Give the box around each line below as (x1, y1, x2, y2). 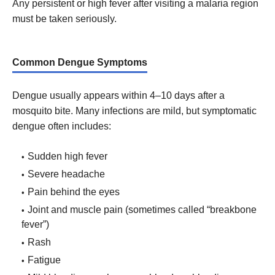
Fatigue (28, 254, 61, 265)
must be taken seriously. (12, 14, 117, 25)
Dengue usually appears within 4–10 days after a (12, 90, 225, 101)
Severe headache (28, 168, 105, 179)
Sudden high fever (28, 150, 107, 161)
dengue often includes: (12, 120, 111, 131)
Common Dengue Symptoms (12, 57, 147, 68)
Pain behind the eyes (28, 186, 120, 197)
